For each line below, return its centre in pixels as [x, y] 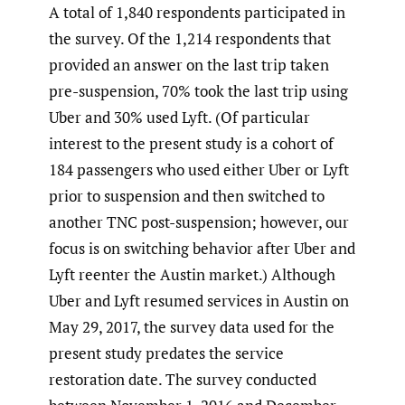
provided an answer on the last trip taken [189, 65]
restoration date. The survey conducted [183, 380]
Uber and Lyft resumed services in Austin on [199, 301]
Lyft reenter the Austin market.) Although [192, 275]
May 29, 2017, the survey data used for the [192, 327]
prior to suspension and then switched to [187, 196]
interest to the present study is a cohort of [191, 144]
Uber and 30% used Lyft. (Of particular [179, 118]
